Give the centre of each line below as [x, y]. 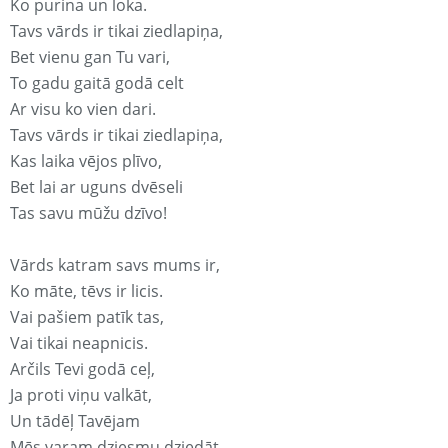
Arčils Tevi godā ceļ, [82, 369]
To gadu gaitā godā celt [97, 83]
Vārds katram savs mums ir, [115, 265]
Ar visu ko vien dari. [83, 109]
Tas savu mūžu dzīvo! [88, 213]
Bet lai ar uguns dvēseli [96, 187]
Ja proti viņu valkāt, [81, 395]
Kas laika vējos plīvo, [86, 161]
